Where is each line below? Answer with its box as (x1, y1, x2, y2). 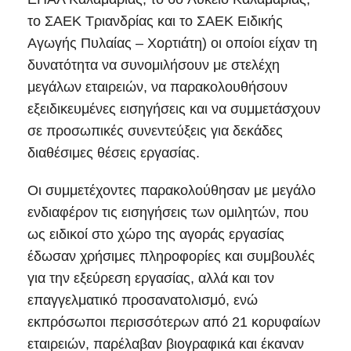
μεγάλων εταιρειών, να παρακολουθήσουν (27, 79, 288, 96)
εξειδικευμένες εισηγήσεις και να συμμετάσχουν (27, 101, 320, 118)
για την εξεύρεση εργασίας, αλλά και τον (27, 270, 274, 287)
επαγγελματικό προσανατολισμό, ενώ (27, 292, 258, 309)
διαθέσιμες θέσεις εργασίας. (27, 145, 200, 161)
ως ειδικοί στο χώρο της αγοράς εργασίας (27, 226, 284, 243)
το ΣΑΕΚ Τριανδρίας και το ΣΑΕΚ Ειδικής (27, 13, 283, 30)
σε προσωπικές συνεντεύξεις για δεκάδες (27, 123, 283, 139)
